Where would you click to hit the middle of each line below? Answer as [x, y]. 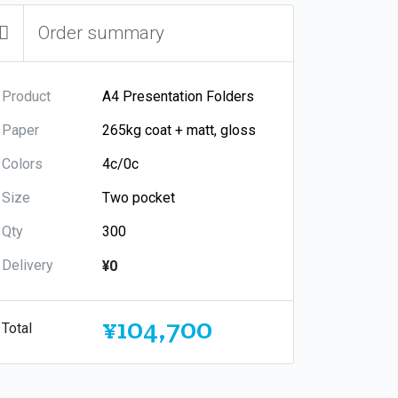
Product [26, 96]
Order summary [101, 32]
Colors [22, 163]
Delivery [28, 265]
